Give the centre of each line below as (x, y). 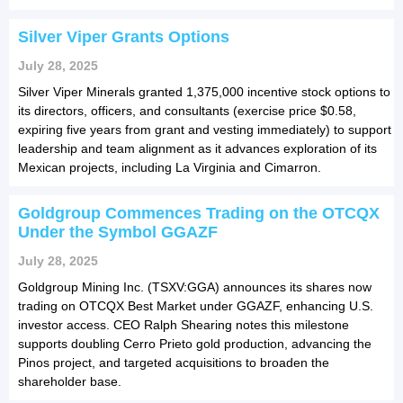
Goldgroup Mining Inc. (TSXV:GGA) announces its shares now (195, 287)
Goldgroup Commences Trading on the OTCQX (199, 213)
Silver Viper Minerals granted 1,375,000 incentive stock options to (204, 91)
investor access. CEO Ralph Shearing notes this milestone (184, 324)
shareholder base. (70, 381)
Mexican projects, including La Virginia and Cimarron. (170, 167)
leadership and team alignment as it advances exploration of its (197, 148)
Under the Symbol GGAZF (118, 232)
